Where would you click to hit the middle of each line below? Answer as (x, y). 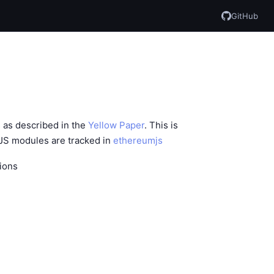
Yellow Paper (116, 125)
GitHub (245, 16)
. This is (161, 125)
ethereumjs (138, 140)
